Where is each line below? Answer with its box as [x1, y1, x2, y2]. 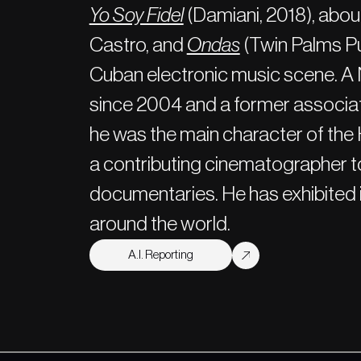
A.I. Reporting [127, 248, 193, 262]
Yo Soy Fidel [89, 5, 184, 27]
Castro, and [89, 35, 187, 56]
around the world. [89, 214, 230, 235]
